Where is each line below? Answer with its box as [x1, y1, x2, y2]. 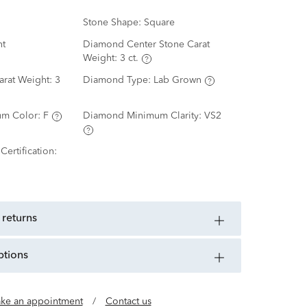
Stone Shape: [82, 18, 144, 28]
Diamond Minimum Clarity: [82, 111, 204, 121]
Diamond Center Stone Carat [82, 40, 210, 50]
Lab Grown [153, 75, 201, 86]
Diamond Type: [82, 75, 153, 86]
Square [143, 18, 175, 28]
